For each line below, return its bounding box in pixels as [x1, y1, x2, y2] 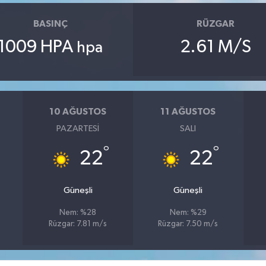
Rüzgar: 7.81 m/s [49, 220, 107, 229]
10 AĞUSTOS [49, 106, 107, 116]
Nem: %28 [59, 209, 97, 217]
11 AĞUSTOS [160, 106, 216, 116]
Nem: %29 [169, 209, 207, 217]
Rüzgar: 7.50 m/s [158, 220, 218, 229]
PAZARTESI [56, 124, 100, 134]
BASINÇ [33, 18, 68, 28]
